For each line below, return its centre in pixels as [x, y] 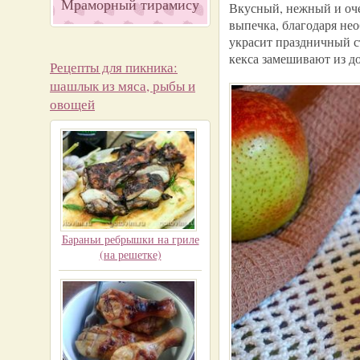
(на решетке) [130, 254]
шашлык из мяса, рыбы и [123, 86]
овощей [72, 104]
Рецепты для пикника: [114, 67]
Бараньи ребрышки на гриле [130, 239]
